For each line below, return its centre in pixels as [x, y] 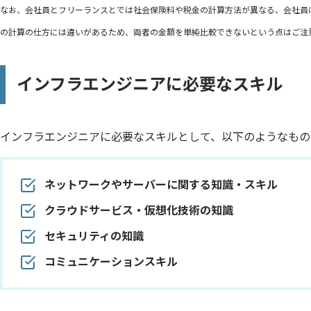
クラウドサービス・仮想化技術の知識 [139, 211]
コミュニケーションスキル [111, 262]
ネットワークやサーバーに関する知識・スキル [161, 185]
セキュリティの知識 [94, 236]
